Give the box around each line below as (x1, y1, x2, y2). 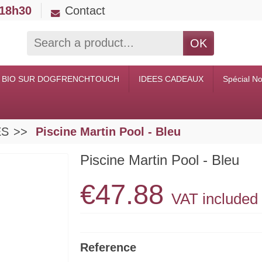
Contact (65, 4, 105, 17)
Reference (80, 241, 137, 254)
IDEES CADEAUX (139, 74, 204, 84)
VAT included (171, 190, 258, 208)
